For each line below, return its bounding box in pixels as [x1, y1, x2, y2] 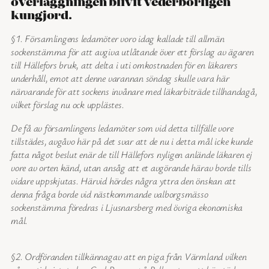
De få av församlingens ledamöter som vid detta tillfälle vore [11, 121, 234, 134]
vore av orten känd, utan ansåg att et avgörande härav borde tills [11, 160, 252, 174]
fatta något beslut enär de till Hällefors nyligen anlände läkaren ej [11, 147, 252, 161]
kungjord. [11, 5, 73, 23]
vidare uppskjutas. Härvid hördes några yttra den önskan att [11, 174, 236, 187]
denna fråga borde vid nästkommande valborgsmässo [11, 187, 208, 201]
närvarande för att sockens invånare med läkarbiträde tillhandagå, [11, 85, 258, 98]
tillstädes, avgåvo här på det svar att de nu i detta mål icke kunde [11, 134, 253, 148]
